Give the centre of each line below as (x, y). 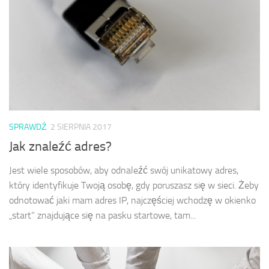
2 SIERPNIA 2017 (81, 127)
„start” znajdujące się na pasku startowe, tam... (102, 215)
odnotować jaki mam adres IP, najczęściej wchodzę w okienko (132, 200)
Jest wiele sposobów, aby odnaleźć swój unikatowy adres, (124, 170)
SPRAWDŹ (28, 127)
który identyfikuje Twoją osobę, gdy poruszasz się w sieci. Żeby (134, 185)
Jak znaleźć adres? (60, 146)
